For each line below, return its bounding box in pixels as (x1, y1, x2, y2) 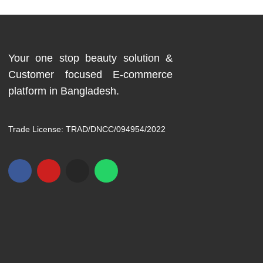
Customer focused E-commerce (8, 69, 173, 80)
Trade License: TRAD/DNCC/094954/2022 (8, 124, 166, 134)
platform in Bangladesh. (8, 85, 119, 97)
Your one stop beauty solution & (8, 52, 173, 64)
